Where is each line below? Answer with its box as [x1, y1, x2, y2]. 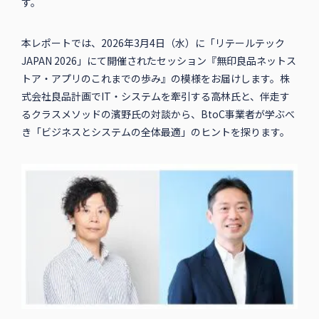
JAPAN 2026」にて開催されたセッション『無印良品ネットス [21, 53, 296, 68]
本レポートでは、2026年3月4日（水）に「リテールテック [21, 35, 285, 50]
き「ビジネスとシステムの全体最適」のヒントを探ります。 [21, 124, 290, 139]
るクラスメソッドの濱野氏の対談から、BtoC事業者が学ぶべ [21, 106, 295, 121]
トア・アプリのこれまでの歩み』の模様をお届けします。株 [21, 70, 290, 85]
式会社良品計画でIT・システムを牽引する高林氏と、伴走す [21, 88, 290, 103]
